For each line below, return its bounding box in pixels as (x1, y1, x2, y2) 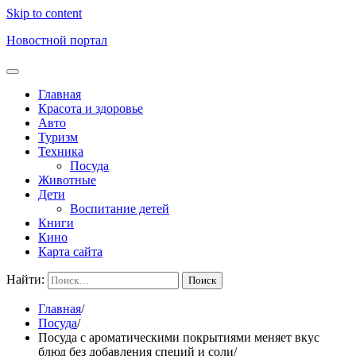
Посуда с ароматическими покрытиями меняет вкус (38, 331, 319, 344)
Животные (38, 173, 96, 187)
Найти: (6, 273, 44, 286)
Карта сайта (38, 245, 103, 258)
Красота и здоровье (38, 102, 143, 115)
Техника (38, 145, 83, 158)
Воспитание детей (70, 202, 169, 215)
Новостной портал (6, 33, 107, 47)
